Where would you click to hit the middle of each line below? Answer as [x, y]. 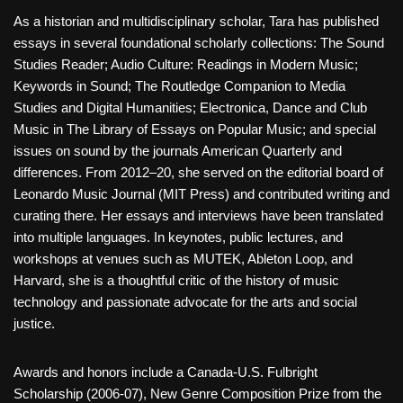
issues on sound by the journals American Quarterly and [178, 151]
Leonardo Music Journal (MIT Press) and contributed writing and [201, 194]
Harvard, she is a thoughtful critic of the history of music [176, 280]
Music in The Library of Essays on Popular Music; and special [195, 129]
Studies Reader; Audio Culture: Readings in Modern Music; [186, 64]
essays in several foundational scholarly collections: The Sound [199, 43]
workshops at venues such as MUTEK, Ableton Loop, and [183, 259]
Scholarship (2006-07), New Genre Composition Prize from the [197, 394]
